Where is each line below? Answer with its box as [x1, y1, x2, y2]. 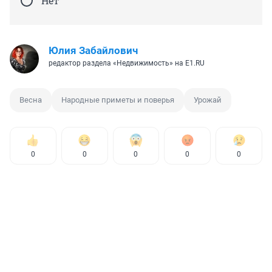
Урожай [194, 95, 222, 105]
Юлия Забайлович [49, 44, 138, 57]
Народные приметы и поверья [61, 95, 174, 105]
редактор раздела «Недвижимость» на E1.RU [49, 59, 205, 68]
